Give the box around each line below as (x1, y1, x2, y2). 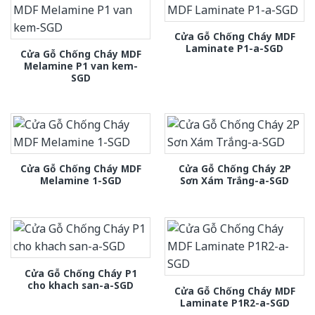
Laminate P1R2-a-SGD (179, 295, 290, 309)
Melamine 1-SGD (39, 174, 122, 188)
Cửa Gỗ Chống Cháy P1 (24, 266, 137, 280)
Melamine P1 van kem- (23, 58, 138, 72)
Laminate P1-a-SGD (186, 41, 283, 55)
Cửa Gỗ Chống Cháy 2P (178, 162, 291, 176)
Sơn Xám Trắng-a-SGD (180, 174, 289, 188)
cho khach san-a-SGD (27, 278, 134, 292)
